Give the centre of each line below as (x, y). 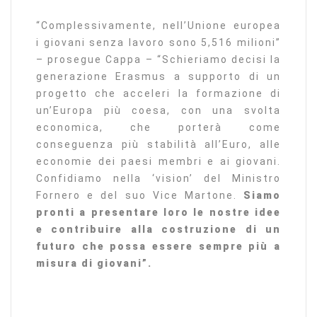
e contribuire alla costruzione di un (158, 229)
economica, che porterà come (158, 127)
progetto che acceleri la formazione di (158, 93)
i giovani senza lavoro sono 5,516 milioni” (158, 42)
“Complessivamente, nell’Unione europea (158, 25)
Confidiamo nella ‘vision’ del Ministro (158, 178)
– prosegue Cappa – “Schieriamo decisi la (158, 59)
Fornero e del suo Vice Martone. (140, 195)
